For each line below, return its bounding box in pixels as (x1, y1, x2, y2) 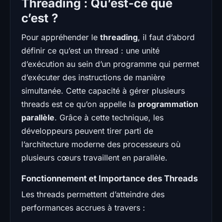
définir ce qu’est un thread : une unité (21, 45, 160, 55)
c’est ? (21, 10, 58, 25)
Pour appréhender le (21, 32, 100, 42)
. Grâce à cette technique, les (55, 112, 164, 122)
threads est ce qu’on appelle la (21, 99, 138, 109)
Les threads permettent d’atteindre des (21, 189, 165, 199)
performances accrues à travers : (21, 202, 145, 213)
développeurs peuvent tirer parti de (21, 125, 153, 136)
